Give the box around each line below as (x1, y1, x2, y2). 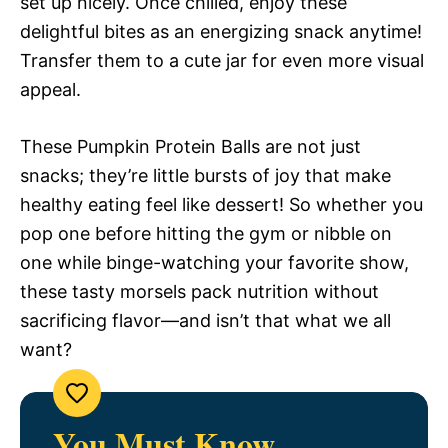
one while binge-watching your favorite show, (20, 251, 409, 273)
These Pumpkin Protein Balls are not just (20, 135, 361, 157)
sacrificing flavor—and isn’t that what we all (20, 309, 391, 331)
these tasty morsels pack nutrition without (20, 280, 379, 302)
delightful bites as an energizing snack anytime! (20, 20, 422, 42)
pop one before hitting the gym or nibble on (20, 222, 392, 244)
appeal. (20, 78, 81, 100)
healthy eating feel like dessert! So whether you (20, 193, 423, 215)
